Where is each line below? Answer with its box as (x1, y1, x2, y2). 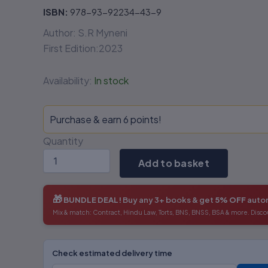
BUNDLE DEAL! (63, 195, 121, 205)
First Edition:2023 (43, 42, 123, 54)
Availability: (43, 74, 92, 87)
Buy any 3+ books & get (121, 195, 215, 205)
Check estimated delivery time (52, 248, 172, 258)
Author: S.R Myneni (43, 26, 127, 39)
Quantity (43, 135, 83, 147)
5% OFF (215, 195, 246, 205)
